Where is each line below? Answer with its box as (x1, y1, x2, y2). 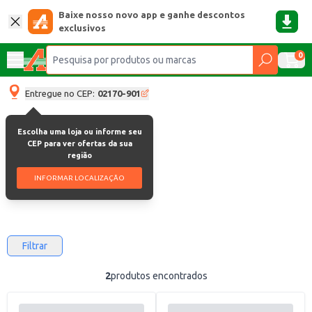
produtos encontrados (110, 270, 208, 281)
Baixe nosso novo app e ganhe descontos (58, 10, 245, 19)
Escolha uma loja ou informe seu (17, 127, 142, 136)
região (67, 150, 92, 159)
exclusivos (58, 23, 106, 33)
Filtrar (22, 240, 47, 251)
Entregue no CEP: (25, 88, 95, 98)
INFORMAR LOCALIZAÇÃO (34, 173, 125, 182)
